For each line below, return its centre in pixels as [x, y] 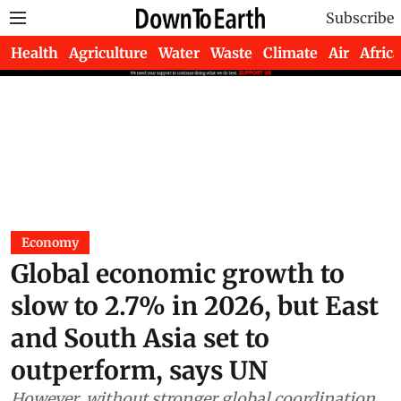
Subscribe [360, 18]
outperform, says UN [139, 371]
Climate [290, 53]
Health [34, 53]
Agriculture [108, 53]
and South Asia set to [140, 338]
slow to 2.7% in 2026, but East [195, 306]
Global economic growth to [178, 274]
